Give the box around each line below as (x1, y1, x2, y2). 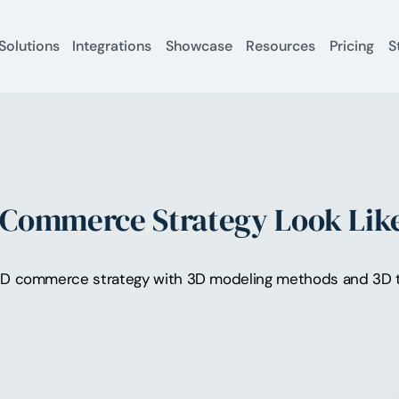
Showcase (165, 37, 232, 56)
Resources (246, 37, 316, 56)
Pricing (330, 37, 375, 56)
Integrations (71, 37, 151, 56)
